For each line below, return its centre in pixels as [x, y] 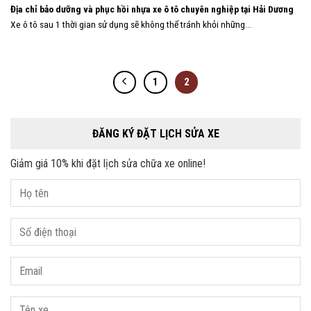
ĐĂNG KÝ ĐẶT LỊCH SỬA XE [155, 134]
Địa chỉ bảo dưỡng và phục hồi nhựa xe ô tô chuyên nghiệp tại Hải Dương [152, 9]
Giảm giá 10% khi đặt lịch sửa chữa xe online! [108, 164]
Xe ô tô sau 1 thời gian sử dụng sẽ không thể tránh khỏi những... [131, 25]
